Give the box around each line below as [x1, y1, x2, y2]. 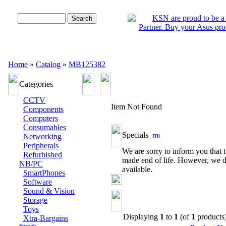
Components [23, 105, 64, 114]
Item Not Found [111, 102, 162, 111]
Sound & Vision [23, 187, 75, 195]
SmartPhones [23, 168, 65, 177]
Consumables [23, 123, 66, 132]
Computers [23, 114, 58, 123]
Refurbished [23, 150, 62, 159]
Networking [23, 132, 62, 141]
